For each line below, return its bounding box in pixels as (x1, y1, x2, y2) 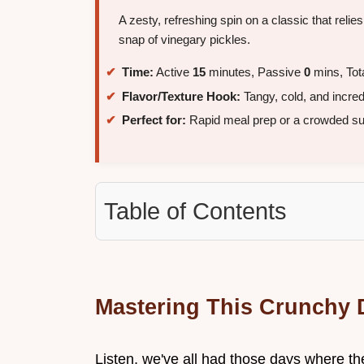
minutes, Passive (206, 65, 304, 80)
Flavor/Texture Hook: (122, 89, 240, 103)
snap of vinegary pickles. (119, 32, 250, 47)
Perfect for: (122, 113, 186, 128)
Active (154, 65, 193, 80)
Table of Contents (104, 198, 287, 225)
